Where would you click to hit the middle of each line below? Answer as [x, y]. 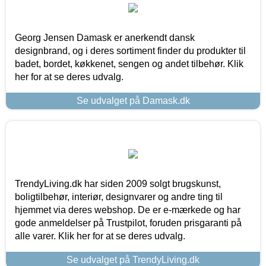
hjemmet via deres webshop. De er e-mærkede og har [128, 210]
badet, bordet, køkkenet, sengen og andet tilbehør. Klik [129, 64]
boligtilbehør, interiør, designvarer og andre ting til [119, 197]
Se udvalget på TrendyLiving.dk [133, 259]
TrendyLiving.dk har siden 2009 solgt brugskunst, [118, 183]
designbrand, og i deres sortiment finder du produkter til [130, 50]
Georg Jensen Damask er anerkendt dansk [105, 37]
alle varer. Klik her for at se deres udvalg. [100, 236]
